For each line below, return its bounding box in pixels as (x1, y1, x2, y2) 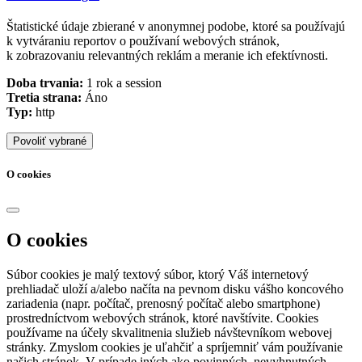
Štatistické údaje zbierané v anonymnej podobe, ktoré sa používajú (6, 19, 345, 34)
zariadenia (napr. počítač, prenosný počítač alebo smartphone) (6, 296, 320, 310)
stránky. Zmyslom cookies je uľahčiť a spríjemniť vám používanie (6, 339, 343, 354)
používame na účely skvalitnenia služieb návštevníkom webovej (6, 325, 332, 339)
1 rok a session (83, 76, 162, 90)
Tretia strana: (6, 90, 82, 105)
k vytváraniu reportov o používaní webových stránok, (6, 34, 280, 48)
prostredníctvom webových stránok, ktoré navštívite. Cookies (6, 310, 318, 325)
